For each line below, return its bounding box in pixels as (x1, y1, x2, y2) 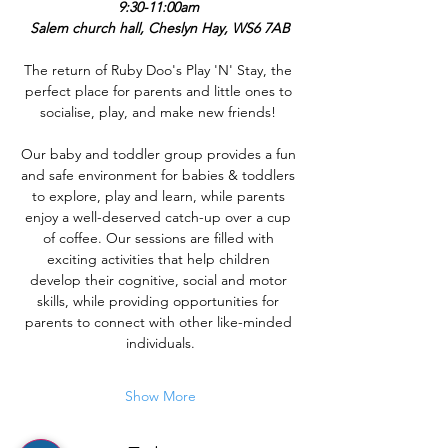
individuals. (125, 334, 195, 352)
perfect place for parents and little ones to (24, 82, 296, 100)
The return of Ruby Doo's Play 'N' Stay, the (24, 61, 296, 79)
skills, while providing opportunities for (37, 292, 283, 310)
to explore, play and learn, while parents (31, 187, 289, 205)
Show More (124, 387, 196, 405)
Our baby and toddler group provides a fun (20, 145, 300, 163)
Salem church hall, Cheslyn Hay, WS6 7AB (30, 19, 290, 37)
